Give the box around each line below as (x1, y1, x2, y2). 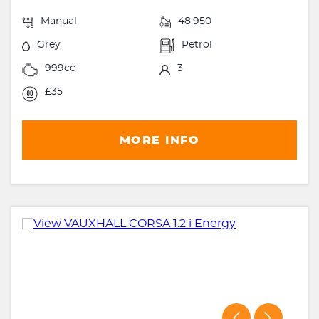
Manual (41, 16, 77, 26)
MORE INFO (119, 134, 200, 146)
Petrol (182, 39, 213, 50)
